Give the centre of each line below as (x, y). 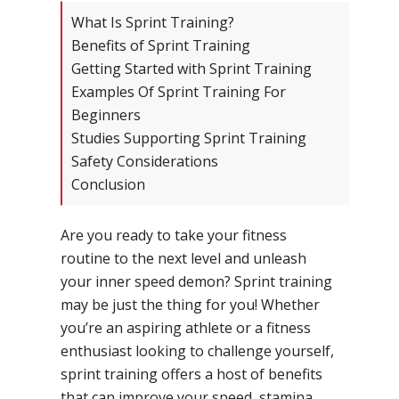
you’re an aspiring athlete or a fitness (186, 328)
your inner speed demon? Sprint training (196, 282)
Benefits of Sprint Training (161, 46)
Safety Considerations (145, 162)
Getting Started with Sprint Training (191, 69)
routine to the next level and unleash (183, 259)
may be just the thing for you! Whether (190, 305)
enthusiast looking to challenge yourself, (197, 351)
